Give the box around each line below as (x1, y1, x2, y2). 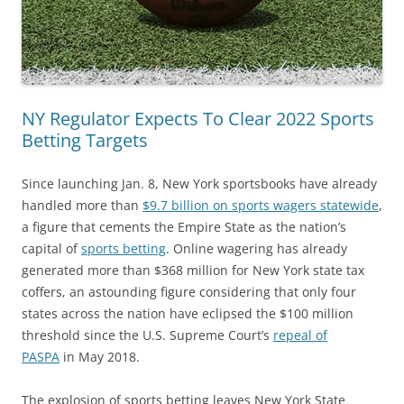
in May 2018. (60, 348, 140, 366)
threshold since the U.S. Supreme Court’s (22, 326, 273, 344)
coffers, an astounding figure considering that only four (22, 283, 356, 301)
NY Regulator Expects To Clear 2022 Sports (22, 106, 374, 132)
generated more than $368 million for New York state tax (22, 262, 364, 280)
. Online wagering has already (166, 240, 347, 258)
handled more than (22, 197, 142, 215)
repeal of (273, 326, 327, 344)
